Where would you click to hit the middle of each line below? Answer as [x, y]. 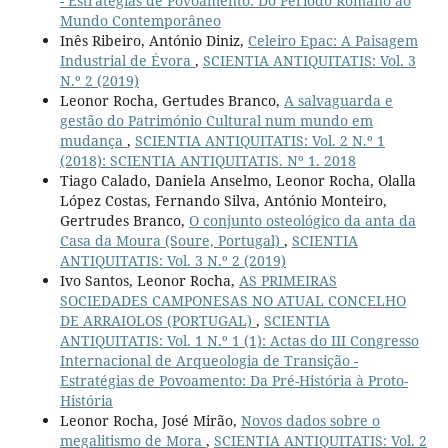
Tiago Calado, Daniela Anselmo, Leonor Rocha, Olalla [237, 181]
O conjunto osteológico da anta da [302, 221]
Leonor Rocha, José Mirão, [150, 421]
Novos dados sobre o [310, 421]
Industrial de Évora [127, 61]
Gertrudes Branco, [124, 221]
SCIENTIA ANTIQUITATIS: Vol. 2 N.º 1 [259, 141]
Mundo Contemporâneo [140, 21]
